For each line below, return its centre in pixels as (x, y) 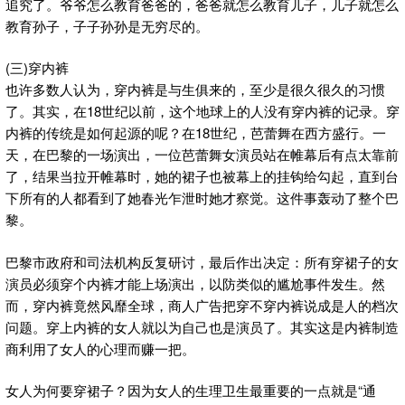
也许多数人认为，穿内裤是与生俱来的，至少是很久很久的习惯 (195, 89)
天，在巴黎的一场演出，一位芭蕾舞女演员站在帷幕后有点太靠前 (202, 155)
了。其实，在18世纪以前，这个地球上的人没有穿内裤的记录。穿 (202, 111)
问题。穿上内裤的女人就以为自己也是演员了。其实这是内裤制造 (202, 326)
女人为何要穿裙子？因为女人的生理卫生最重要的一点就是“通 (191, 391)
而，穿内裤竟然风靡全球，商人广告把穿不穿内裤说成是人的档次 (202, 305)
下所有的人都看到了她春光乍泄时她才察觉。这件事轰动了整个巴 (202, 198)
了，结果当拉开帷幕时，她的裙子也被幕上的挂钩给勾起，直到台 (202, 176)
